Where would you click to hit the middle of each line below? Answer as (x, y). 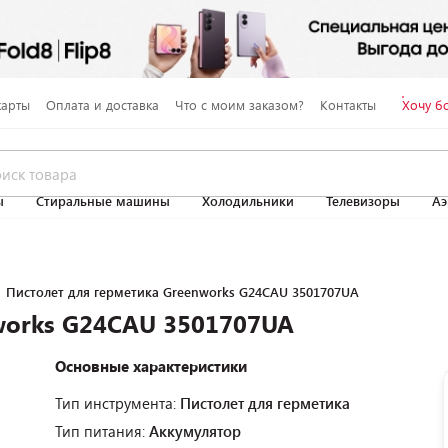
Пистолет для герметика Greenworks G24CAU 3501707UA (182, 292)
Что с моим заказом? (239, 104)
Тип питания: (102, 431)
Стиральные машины (103, 201)
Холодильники (248, 201)
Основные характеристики (151, 366)
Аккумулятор (195, 431)
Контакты (347, 104)
